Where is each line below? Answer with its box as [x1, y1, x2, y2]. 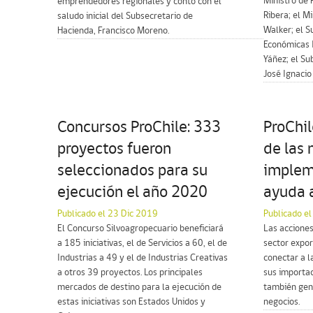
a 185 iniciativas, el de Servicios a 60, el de [57, 238, 227, 249]
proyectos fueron [57, 140, 171, 158]
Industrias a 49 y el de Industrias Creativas [57, 252, 228, 263]
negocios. [263, 296, 300, 307]
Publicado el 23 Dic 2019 [57, 208, 158, 219]
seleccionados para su [57, 162, 208, 180]
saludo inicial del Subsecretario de [57, 10, 193, 22]
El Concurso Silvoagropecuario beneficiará [57, 223, 224, 234]
